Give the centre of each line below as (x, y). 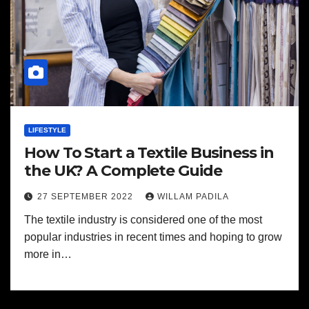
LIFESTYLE (47, 130)
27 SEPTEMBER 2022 (87, 197)
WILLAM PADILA (193, 197)
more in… (48, 254)
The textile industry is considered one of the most (143, 220)
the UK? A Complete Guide (123, 171)
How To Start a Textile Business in (149, 153)
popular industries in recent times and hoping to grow (153, 237)
